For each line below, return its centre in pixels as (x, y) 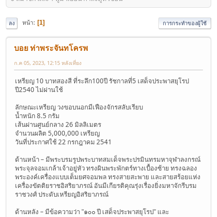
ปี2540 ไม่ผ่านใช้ (39, 89)
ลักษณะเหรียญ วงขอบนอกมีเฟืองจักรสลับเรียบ (79, 107)
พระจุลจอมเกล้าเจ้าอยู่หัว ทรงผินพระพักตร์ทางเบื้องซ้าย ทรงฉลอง (106, 168)
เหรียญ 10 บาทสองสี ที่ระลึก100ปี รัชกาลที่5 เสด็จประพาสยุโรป (102, 81)
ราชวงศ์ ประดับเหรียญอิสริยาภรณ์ (62, 194)
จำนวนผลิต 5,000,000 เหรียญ (57, 133)
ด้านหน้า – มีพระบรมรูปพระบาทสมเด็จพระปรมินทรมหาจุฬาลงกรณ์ (108, 159)
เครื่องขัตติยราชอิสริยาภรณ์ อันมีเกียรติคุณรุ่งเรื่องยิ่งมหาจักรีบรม (106, 185)
